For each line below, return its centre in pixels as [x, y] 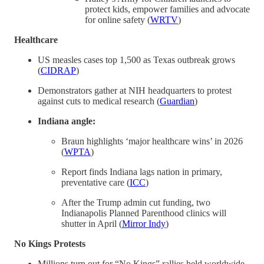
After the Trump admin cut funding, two [136, 202]
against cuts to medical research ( [99, 101]
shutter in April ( [92, 223]
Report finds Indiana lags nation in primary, [142, 171]
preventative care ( [95, 182]
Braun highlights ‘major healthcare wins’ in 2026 [152, 141]
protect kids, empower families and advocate [167, 9]
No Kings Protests [50, 243]
